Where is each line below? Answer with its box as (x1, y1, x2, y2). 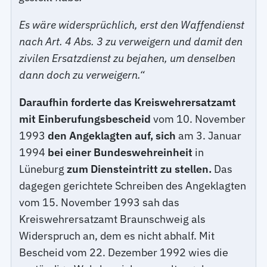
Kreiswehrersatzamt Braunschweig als (19, 212, 206, 226)
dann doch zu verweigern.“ (19, 68, 145, 82)
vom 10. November (151, 112, 246, 126)
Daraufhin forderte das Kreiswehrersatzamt (19, 95, 237, 110)
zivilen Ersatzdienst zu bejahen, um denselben (19, 51, 236, 66)
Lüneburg (19, 162, 67, 176)
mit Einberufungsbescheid (19, 112, 151, 126)
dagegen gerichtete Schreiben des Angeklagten (19, 179, 247, 193)
